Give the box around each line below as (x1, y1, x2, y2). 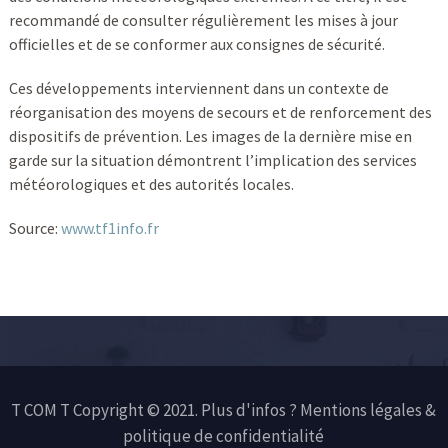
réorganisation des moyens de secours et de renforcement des (8, 102, 432, 123)
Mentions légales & (300, 399, 437, 422)
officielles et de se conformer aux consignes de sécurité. (8, 34, 385, 55)
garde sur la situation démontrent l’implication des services (8, 150, 417, 171)
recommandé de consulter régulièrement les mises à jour (8, 10, 398, 31)
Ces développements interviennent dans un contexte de (8, 78, 389, 99)
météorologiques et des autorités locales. (8, 174, 294, 195)
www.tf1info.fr (60, 218, 159, 239)
